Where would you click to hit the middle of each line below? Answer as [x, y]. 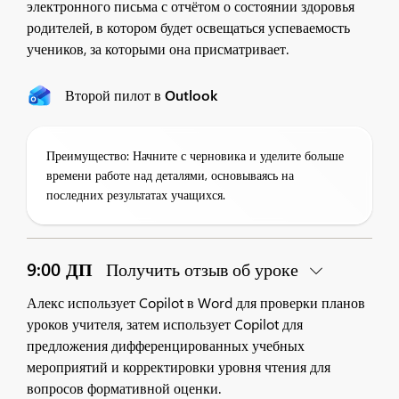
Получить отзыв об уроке [202, 269]
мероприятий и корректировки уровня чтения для [179, 366]
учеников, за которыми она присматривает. [159, 49]
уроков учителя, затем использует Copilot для [165, 324]
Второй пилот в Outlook [141, 95]
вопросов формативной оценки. [126, 388]
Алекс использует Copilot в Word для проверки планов [196, 302]
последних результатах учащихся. [136, 195]
